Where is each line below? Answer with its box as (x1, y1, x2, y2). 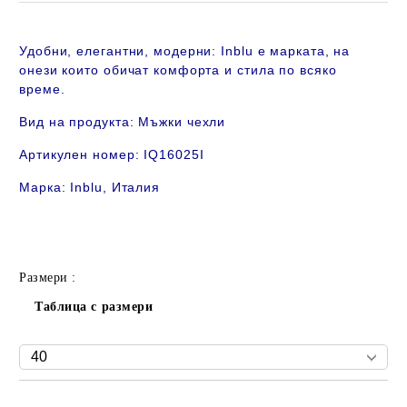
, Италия (102, 180, 164, 194)
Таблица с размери (35, 300, 154, 313)
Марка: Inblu (19, 180, 103, 194)
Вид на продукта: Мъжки (19, 114, 183, 129)
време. (19, 82, 74, 96)
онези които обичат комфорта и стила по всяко (19, 63, 337, 77)
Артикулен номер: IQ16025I (19, 147, 204, 162)
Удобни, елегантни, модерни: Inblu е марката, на (19, 44, 351, 58)
